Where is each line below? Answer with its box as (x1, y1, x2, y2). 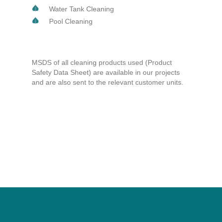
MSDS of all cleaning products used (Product (32, 58, 172, 66)
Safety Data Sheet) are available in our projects (32, 68, 180, 76)
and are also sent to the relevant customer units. (32, 78, 183, 86)
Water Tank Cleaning (49, 4, 114, 13)
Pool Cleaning (49, 17, 93, 25)
